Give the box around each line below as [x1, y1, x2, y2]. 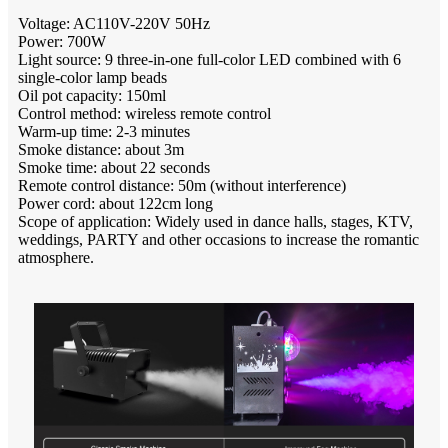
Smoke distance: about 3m [18, 141, 184, 159]
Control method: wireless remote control [18, 105, 271, 123]
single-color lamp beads [18, 69, 167, 87]
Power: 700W [18, 33, 106, 51]
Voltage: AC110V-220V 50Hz [18, 15, 210, 33]
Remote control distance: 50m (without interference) [18, 177, 346, 195]
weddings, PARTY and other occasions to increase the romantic [18, 231, 419, 249]
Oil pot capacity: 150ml [18, 87, 166, 105]
